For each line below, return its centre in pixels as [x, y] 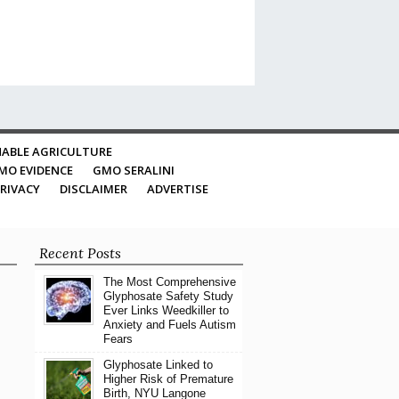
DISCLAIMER [94, 189]
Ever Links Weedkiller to [166, 310]
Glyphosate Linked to [158, 365]
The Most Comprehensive [169, 282]
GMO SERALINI [134, 170]
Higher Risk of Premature [168, 379]
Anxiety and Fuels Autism [169, 325]
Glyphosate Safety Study [168, 296]
